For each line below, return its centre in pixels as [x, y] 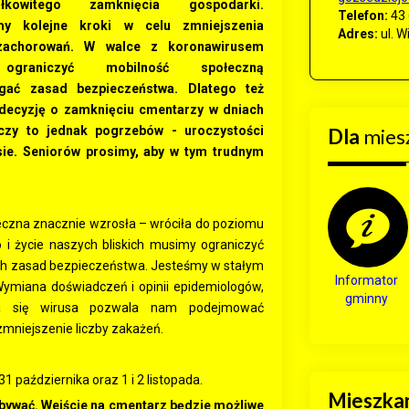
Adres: [358, 34]
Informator [367, 280]
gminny [367, 299]
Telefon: [363, 16]
